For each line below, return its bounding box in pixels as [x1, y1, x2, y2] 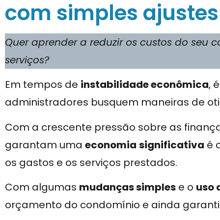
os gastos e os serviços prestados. [5, 155, 177, 169]
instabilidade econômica [81, 78, 209, 92]
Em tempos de [5, 78, 81, 92]
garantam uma [5, 137, 85, 152]
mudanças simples [79, 180, 176, 194]
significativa [139, 137, 204, 152]
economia [85, 137, 137, 152]
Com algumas [5, 180, 79, 194]
